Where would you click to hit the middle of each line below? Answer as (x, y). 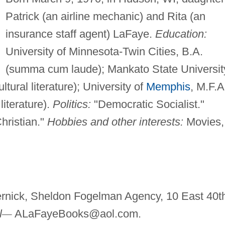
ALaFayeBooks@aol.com (76, 214)
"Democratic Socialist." (147, 104)
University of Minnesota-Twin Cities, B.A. (104, 52)
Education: (181, 34)
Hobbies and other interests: (115, 122)
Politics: (72, 104)
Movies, (203, 122)
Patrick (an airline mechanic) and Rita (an (105, 17)
